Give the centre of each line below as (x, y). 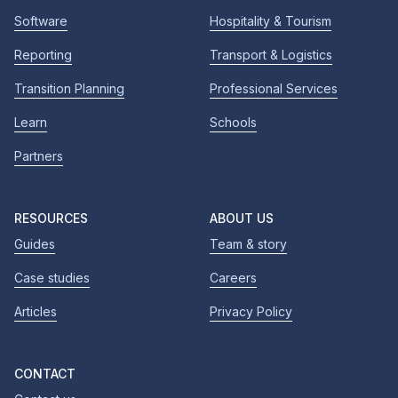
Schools (233, 123)
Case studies (52, 278)
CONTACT (45, 374)
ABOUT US (242, 219)
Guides (35, 244)
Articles (36, 312)
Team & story (248, 244)
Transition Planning (69, 89)
